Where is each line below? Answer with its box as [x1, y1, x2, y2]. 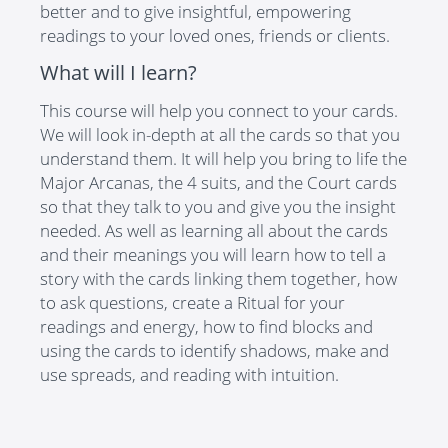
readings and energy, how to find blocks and [40, 315, 373, 339]
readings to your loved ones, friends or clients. [40, 24, 390, 48]
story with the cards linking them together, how [40, 267, 397, 291]
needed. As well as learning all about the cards [40, 219, 388, 243]
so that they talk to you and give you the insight [40, 195, 396, 219]
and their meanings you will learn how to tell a [40, 243, 386, 267]
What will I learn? [40, 59, 197, 87]
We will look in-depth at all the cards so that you [40, 123, 400, 147]
